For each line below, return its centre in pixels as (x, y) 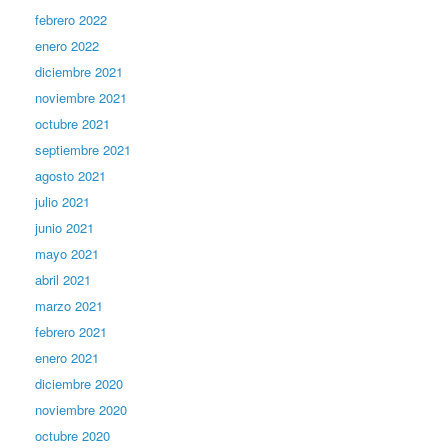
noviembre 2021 (81, 97)
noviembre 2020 (81, 409)
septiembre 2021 (83, 149)
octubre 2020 (72, 435)
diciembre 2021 (79, 71)
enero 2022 (67, 45)
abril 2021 (63, 279)
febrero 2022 (71, 19)
